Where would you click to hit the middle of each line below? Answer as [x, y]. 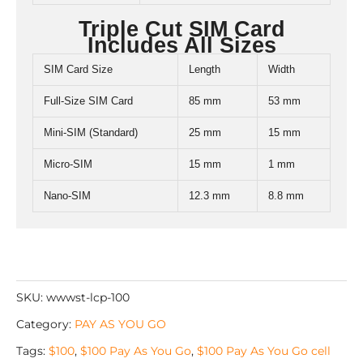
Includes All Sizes [181, 45]
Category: [45, 324]
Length [205, 69]
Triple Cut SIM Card [181, 28]
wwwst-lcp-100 [88, 297]
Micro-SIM [68, 164]
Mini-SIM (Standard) [91, 132]
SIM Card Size [78, 69]
